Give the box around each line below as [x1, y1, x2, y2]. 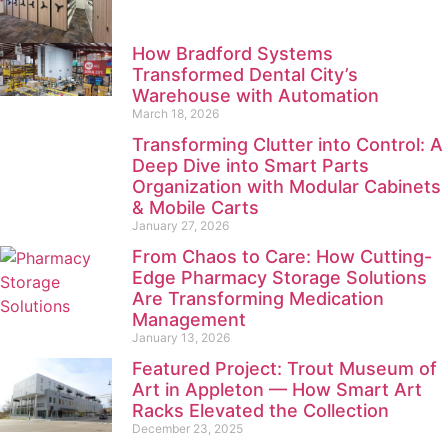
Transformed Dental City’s [132, 63, 358, 85]
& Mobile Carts [132, 196, 259, 218]
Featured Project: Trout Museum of [132, 357, 437, 379]
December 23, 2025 [132, 420, 243, 436]
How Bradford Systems [132, 42, 333, 64]
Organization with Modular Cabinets [132, 175, 441, 197]
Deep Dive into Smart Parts [132, 154, 369, 176]
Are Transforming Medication [132, 287, 384, 309]
